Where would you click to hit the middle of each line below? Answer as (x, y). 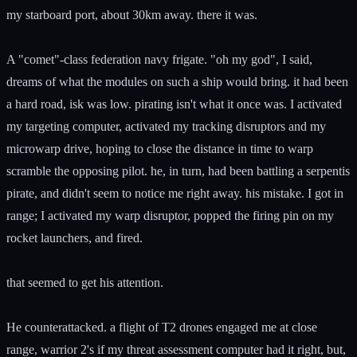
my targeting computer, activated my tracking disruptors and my (166, 126)
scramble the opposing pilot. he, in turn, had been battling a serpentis (178, 171)
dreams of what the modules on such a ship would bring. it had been (177, 81)
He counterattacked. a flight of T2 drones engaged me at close (162, 327)
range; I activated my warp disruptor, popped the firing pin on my (170, 215)
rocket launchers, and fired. (75, 237)
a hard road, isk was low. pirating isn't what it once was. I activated (174, 104)
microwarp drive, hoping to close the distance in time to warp (160, 148)
